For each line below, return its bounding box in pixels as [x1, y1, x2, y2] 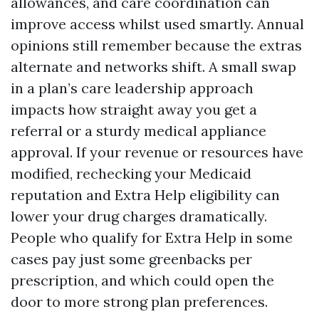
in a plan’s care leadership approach [11, 79, 253, 97]
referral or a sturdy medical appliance [11, 122, 266, 140]
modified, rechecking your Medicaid [11, 164, 251, 182]
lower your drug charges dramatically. [11, 207, 267, 225]
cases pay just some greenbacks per [11, 250, 252, 268]
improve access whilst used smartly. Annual [11, 15, 304, 33]
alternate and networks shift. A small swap [11, 58, 296, 75]
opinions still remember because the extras [11, 36, 302, 54]
